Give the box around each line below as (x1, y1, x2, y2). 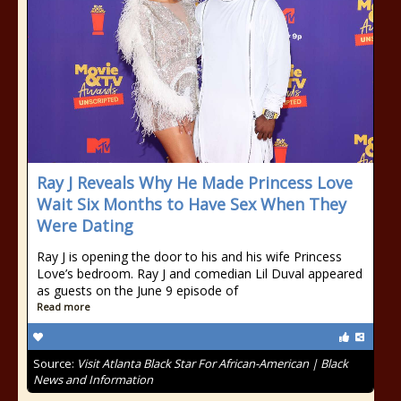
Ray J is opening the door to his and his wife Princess (37, 248, 342, 265)
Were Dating (37, 215, 133, 236)
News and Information (33, 371, 153, 388)
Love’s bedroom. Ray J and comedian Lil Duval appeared (37, 265, 363, 282)
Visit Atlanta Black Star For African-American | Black (77, 355, 348, 371)
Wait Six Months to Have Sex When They (37, 193, 346, 215)
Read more (37, 300, 90, 313)
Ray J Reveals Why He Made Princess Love (37, 172, 353, 193)
